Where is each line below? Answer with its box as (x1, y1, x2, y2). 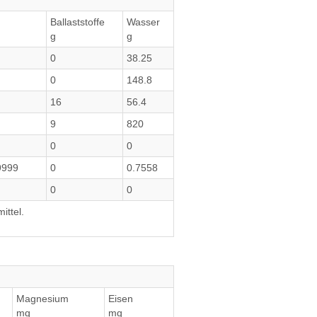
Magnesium (16, 293, 69, 304)
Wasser (127, 16, 160, 28)
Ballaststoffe (50, 16, 105, 28)
